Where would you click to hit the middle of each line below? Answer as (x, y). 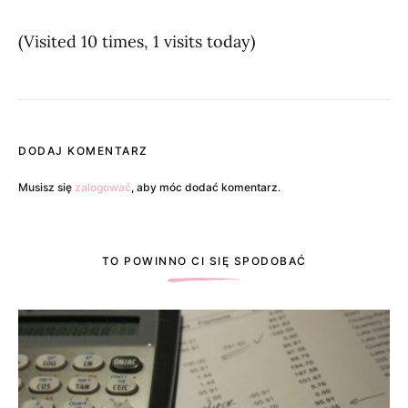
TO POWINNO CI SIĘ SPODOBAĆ (204, 261)
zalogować (103, 187)
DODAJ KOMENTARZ (83, 151)
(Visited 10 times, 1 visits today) (137, 41)
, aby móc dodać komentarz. (206, 187)
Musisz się (46, 187)
